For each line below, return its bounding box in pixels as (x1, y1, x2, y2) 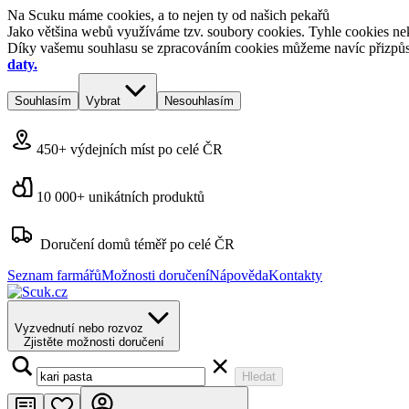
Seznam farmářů (7, 267, 101, 283)
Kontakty (268, 267, 322, 283)
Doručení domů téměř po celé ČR (40, 236, 235, 252)
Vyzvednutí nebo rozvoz (15, 321, 143, 335)
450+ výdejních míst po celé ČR (37, 142, 223, 157)
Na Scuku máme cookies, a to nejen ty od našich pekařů (7, 7, 330, 23)
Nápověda (209, 267, 268, 283)
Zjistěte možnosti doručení (23, 335, 164, 349)
